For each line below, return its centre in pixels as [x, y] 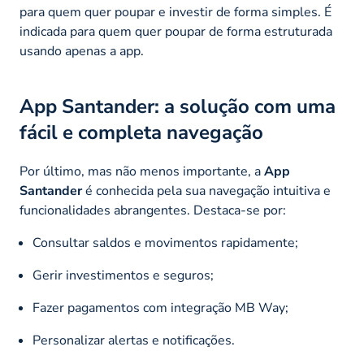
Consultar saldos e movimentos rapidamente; [165, 243]
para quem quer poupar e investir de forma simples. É [175, 13]
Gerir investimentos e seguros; [123, 276]
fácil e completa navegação [141, 133]
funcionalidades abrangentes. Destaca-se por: [153, 211]
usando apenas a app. [82, 52]
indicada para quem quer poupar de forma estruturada [176, 32]
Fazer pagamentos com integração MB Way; [160, 308]
